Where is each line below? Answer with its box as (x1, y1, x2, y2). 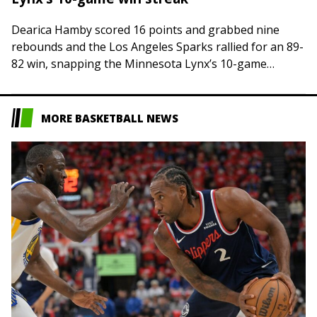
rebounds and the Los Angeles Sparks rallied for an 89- (11, 39, 304, 55)
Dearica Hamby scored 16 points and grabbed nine (11, 22, 279, 38)
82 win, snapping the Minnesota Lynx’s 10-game (11, 56, 267, 72)
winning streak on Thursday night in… (11, 73, 213, 89)
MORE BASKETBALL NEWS (41, 110, 178, 125)
